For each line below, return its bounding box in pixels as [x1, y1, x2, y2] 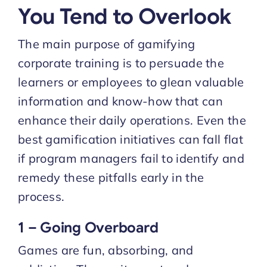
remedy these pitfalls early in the [17, 169, 204, 185]
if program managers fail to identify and [17, 150, 244, 166]
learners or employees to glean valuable [17, 74, 244, 89]
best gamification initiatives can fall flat [17, 131, 243, 147]
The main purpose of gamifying [17, 36, 195, 51]
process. [17, 188, 65, 204]
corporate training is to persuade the [17, 55, 225, 70]
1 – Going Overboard [17, 218, 159, 237]
